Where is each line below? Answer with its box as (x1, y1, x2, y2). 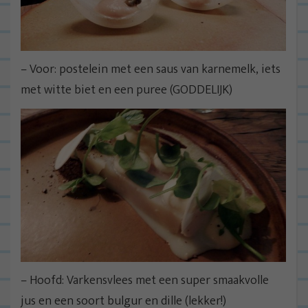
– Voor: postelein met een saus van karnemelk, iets (21, 58, 280, 80)
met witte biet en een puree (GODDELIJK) (21, 79, 232, 100)
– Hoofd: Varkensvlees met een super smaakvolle (21, 270, 269, 291)
